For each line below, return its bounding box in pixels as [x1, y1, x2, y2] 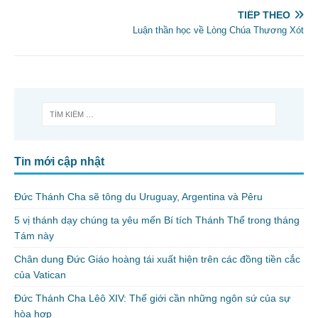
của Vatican [14, 269, 66, 281]
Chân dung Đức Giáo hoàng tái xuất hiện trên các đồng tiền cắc [14, 253, 300, 265]
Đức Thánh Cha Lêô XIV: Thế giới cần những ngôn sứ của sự [14, 292, 290, 305]
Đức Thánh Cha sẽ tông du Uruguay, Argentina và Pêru [14, 191, 263, 203]
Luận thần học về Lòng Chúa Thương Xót [133, 24, 304, 35]
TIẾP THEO [238, 9, 290, 21]
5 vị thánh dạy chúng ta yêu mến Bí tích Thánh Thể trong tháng [14, 214, 300, 226]
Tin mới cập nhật [14, 155, 104, 168]
